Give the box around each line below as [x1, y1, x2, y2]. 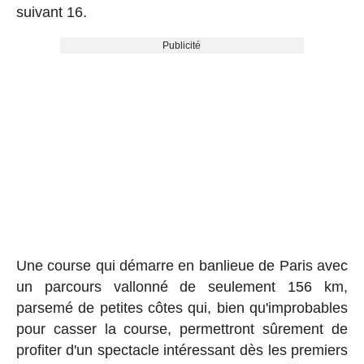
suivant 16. [15, 4, 87, 21]
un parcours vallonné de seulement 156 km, [15, 279, 349, 296]
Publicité [162, 40, 201, 52]
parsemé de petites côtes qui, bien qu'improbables [15, 300, 349, 317]
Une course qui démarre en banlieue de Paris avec [15, 258, 349, 275]
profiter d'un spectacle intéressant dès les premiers [15, 342, 349, 359]
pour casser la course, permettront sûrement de [15, 321, 349, 338]
